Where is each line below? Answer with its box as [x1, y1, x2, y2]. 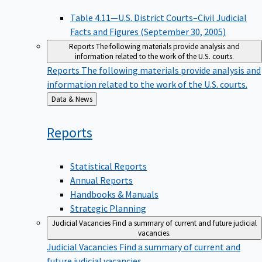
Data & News [75, 94, 92, 105]
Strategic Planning [70, 202, 146, 214]
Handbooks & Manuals [70, 188, 158, 200]
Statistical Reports [70, 160, 147, 172]
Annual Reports [70, 174, 133, 186]
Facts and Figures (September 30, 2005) [70, 26, 226, 38]
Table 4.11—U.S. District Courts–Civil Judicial [70, 12, 247, 24]
